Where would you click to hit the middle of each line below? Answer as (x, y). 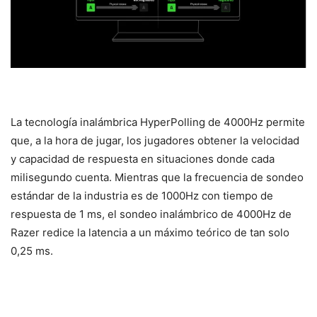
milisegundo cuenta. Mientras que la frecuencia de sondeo (157, 178)
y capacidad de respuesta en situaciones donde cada (143, 159)
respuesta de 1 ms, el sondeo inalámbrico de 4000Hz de (151, 214)
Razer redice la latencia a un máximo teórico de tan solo (150, 233)
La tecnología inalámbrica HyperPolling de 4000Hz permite (158, 122)
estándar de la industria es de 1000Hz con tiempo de (142, 196)
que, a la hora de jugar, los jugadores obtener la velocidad (155, 141)
